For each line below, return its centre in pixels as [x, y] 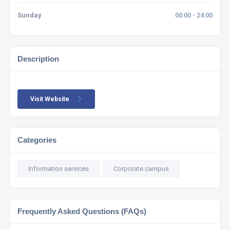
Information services [58, 168]
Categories [37, 140]
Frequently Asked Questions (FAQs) [82, 211]
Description [38, 59]
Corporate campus [141, 168]
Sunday [29, 15]
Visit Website [50, 99]
